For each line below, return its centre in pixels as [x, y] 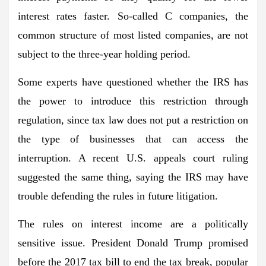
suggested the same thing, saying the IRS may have [133, 177]
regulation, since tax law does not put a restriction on [133, 120]
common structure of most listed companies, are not [133, 35]
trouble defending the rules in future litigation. [118, 196]
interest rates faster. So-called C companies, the [133, 16]
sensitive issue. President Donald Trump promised [133, 243]
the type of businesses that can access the [133, 139]
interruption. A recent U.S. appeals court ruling [133, 158]
